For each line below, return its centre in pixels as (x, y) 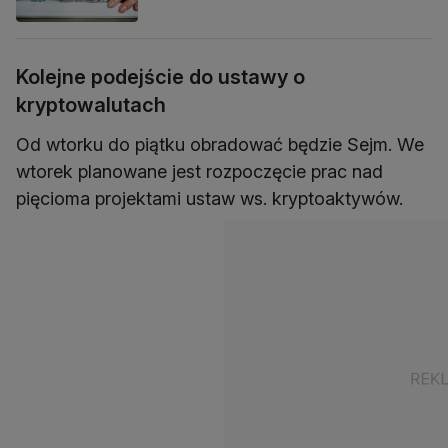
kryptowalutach (91, 104)
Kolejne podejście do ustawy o (160, 76)
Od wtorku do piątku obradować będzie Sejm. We (220, 144)
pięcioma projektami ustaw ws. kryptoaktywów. (209, 198)
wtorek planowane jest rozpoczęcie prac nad (199, 171)
